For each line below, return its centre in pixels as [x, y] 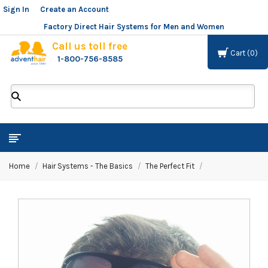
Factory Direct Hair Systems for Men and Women [134, 27]
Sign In [16, 9]
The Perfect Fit [170, 166]
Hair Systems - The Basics [88, 166]
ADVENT [42, 87]
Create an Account [74, 9]
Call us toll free [90, 46]
